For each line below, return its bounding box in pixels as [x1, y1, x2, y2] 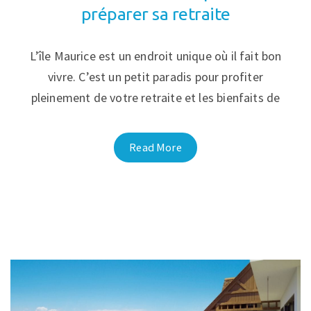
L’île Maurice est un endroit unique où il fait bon [29, 48, 282, 65]
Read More [129, 140, 182, 155]
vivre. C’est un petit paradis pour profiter [48, 69, 263, 85]
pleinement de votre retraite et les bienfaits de [31, 90, 280, 106]
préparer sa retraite [81, 4, 230, 24]
